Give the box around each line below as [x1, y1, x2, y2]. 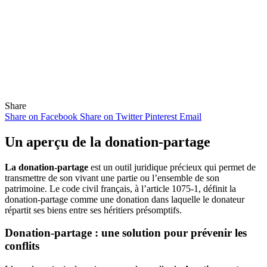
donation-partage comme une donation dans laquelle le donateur [5, 194, 244, 204]
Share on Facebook [5, 111, 77, 122]
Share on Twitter [80, 111, 142, 122]
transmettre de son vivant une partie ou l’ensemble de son [5, 172, 219, 183]
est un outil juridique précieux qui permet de [88, 162, 256, 172]
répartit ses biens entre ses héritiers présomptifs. [5, 204, 182, 215]
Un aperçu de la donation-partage [5, 133, 210, 150]
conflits [5, 240, 39, 253]
